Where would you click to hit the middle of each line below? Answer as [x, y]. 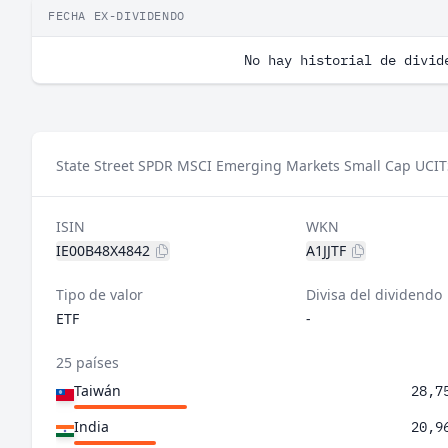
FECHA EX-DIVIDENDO [116, 15]
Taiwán [97, 390]
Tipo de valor [99, 294]
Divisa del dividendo [373, 294]
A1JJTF [325, 250]
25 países [87, 362]
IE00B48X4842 [103, 250]
